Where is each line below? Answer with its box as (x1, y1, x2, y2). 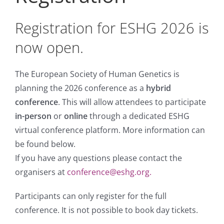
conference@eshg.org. (66, 166, 151, 177)
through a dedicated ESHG (87, 110, 189, 121)
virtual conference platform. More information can (14, 124, 205, 135)
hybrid (145, 82, 171, 93)
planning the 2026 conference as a (14, 82, 146, 93)
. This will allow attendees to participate (57, 96, 206, 107)
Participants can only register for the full (14, 190, 166, 201)
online (63, 110, 87, 121)
